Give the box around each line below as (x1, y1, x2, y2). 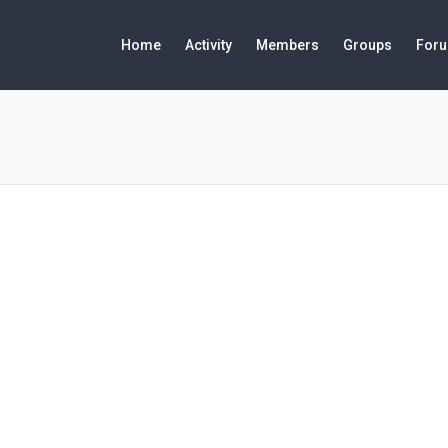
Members (256, 37, 319, 53)
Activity (185, 37, 232, 53)
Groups (343, 37, 392, 53)
